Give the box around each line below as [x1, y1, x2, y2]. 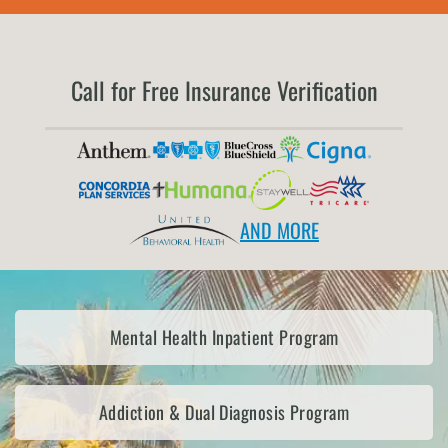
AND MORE [240, 215, 319, 245]
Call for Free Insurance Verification [70, 72, 378, 108]
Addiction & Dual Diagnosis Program [98, 399, 350, 425]
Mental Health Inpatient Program [109, 324, 339, 350]
